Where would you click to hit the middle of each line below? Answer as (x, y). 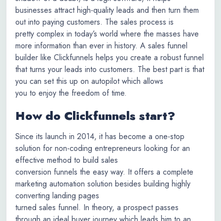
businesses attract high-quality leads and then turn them (107, 10)
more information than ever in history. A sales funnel (101, 46)
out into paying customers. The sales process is (94, 22)
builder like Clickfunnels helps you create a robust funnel (110, 57)
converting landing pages (57, 196)
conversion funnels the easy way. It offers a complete (104, 172)
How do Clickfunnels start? (95, 116)
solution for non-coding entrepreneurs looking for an (103, 148)
